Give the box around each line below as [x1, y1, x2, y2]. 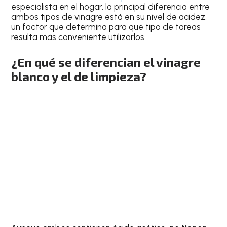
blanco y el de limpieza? [11, 68, 147, 84]
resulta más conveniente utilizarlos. [11, 32, 146, 43]
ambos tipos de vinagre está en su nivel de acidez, [11, 12, 207, 22]
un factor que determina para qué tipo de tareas [11, 22, 201, 32]
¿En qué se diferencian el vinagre [11, 54, 201, 69]
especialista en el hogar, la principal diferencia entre [11, 2, 210, 12]
